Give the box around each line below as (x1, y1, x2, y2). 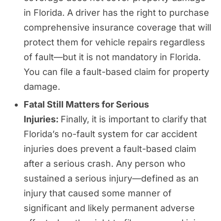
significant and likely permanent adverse (24, 202, 195, 213)
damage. (24, 81, 60, 92)
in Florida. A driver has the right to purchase (24, 7, 209, 18)
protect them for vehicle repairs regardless (24, 37, 205, 47)
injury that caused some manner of (24, 187, 172, 198)
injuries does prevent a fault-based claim (24, 143, 196, 154)
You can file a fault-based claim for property (24, 66, 209, 77)
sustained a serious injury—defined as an (24, 173, 199, 184)
